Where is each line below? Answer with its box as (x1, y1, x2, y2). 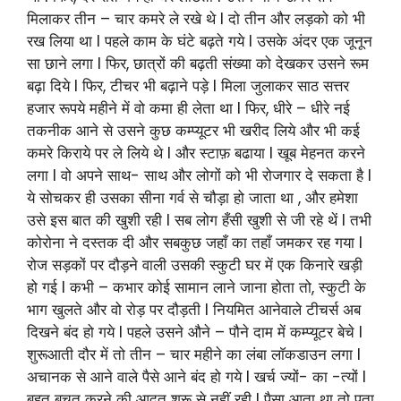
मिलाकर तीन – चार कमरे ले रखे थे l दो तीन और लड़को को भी (27, 7, 365, 30)
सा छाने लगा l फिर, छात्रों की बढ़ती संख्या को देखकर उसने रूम (27, 52, 369, 74)
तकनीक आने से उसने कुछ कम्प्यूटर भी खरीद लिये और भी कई (27, 119, 360, 141)
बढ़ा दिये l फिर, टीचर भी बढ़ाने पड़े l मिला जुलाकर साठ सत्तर (27, 74, 349, 97)
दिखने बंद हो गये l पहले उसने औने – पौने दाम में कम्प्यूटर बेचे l (27, 320, 363, 343)
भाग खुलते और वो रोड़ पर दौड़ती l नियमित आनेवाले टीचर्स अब (27, 298, 361, 320)
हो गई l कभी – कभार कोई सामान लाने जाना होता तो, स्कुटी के (27, 276, 366, 298)
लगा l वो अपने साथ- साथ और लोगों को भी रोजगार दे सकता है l (27, 164, 371, 186)
